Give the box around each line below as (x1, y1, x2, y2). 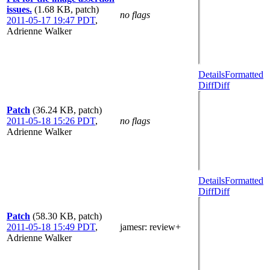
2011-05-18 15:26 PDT (7, 116, 95, 126)
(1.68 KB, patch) (34, 4, 99, 14)
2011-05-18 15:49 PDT (7, 222, 95, 232)
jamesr (120, 222, 145, 232)
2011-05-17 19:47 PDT (7, 15, 95, 25)
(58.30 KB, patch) (33, 211, 102, 221)
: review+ (145, 222, 181, 232)
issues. (7, 4, 32, 14)
